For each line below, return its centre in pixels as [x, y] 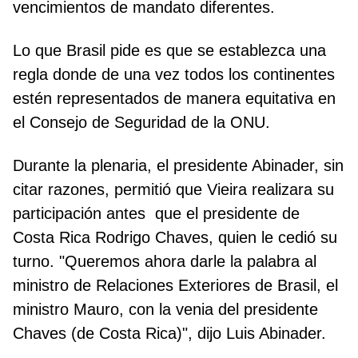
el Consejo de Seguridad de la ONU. [141, 123]
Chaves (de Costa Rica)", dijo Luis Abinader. [169, 334]
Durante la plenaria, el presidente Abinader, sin [178, 166]
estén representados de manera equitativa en [174, 99]
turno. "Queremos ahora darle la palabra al [165, 262]
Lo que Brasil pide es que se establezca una [169, 51]
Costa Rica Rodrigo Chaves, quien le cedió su [175, 238]
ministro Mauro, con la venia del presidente [165, 310]
